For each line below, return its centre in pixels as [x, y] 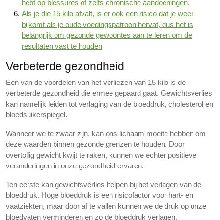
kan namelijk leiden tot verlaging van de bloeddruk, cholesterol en [110, 104]
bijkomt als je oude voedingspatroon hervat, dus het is [107, 24]
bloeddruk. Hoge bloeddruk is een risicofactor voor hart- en [99, 195]
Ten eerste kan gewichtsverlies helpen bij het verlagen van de [104, 184]
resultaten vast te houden [62, 46]
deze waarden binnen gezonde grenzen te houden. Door [95, 144]
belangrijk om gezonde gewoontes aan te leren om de [107, 35]
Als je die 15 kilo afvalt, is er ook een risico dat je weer [108, 14]
